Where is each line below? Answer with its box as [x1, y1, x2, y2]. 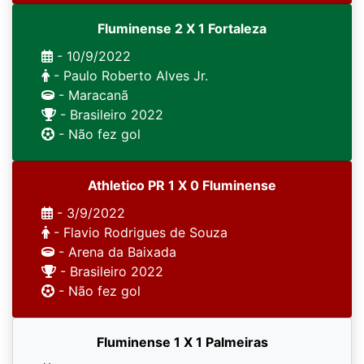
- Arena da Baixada [54, 244, 176, 260]
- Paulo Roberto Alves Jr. [50, 67, 208, 84]
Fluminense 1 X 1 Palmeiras [96, 334, 268, 350]
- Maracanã [54, 87, 128, 103]
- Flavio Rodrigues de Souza [50, 224, 227, 240]
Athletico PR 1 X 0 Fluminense [88, 177, 276, 193]
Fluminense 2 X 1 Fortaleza [97, 20, 266, 37]
